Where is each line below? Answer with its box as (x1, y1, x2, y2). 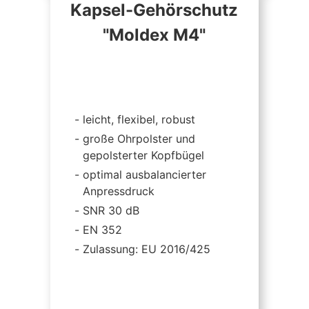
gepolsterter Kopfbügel (82, 148, 204, 162)
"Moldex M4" (103, 25, 206, 45)
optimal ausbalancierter (82, 168, 206, 181)
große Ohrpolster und (82, 132, 195, 146)
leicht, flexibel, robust (82, 112, 195, 126)
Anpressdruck (82, 184, 154, 198)
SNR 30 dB (82, 203, 139, 217)
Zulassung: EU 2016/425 (82, 242, 210, 256)
